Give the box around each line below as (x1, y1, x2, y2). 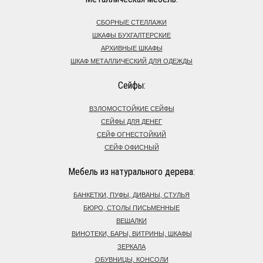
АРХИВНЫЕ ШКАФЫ (100, 44, 163, 52)
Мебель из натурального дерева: (68, 166, 195, 177)
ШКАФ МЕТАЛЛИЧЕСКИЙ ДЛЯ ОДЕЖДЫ (70, 57, 193, 65)
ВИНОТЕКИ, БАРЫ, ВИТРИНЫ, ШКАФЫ (71, 230, 192, 237)
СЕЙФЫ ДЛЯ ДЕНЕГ (101, 117, 162, 125)
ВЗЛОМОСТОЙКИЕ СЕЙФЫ (89, 104, 174, 112)
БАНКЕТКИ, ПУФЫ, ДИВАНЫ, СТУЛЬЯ (73, 191, 190, 198)
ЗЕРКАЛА (117, 242, 146, 250)
